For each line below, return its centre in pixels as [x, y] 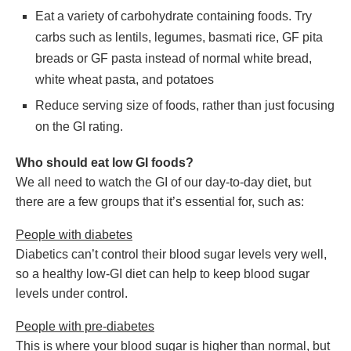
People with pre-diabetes [85, 326]
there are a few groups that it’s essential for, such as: [160, 202]
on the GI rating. [79, 127]
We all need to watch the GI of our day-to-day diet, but [163, 182]
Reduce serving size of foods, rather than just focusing [185, 105]
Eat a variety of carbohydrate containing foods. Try [174, 16]
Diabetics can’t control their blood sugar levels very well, [171, 254]
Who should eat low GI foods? [105, 163]
